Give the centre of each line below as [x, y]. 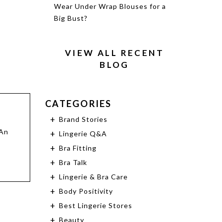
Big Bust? [71, 18]
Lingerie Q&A [83, 134]
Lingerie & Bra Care [93, 177]
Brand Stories [83, 119]
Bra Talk [73, 163]
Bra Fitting [78, 148]
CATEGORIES [79, 104]
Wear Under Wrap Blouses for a [110, 6]
